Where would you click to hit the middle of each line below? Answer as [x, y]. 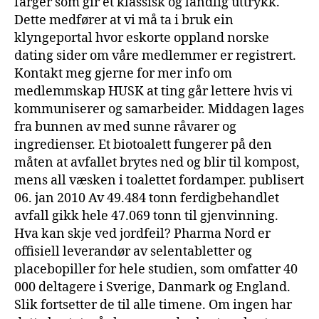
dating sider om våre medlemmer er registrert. [155, 56]
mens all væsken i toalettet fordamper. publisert [159, 180]
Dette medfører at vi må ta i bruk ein [124, 20]
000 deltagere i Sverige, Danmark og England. [152, 287]
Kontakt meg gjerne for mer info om [123, 73]
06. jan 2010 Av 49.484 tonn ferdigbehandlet [147, 198]
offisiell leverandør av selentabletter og [133, 251]
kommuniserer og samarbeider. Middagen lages [159, 109]
